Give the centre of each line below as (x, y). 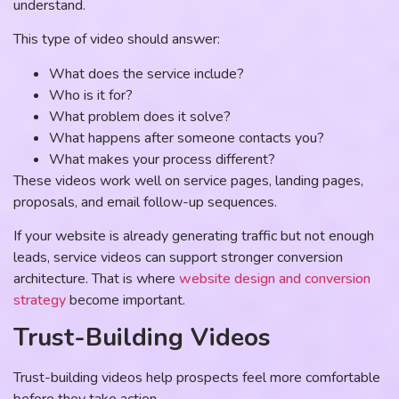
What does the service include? (147, 73)
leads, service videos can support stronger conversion (178, 258)
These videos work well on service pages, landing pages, (188, 180)
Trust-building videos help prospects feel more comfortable (197, 378)
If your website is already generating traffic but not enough (194, 236)
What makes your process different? (162, 159)
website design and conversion (275, 279)
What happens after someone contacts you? (187, 138)
